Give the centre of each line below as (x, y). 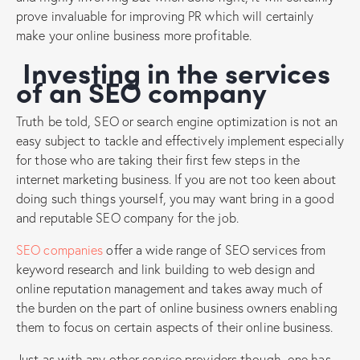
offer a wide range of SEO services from (215, 249)
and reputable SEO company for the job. (127, 217)
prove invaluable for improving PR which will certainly (165, 15)
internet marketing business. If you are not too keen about (176, 178)
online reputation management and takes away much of (170, 288)
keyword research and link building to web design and (166, 268)
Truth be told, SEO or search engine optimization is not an (177, 121)
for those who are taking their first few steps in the (158, 159)
